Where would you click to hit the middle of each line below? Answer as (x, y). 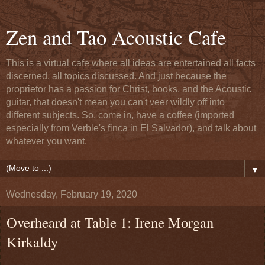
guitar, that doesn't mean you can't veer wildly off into (115, 102)
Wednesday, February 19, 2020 (72, 194)
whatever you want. (46, 141)
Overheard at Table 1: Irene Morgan (110, 222)
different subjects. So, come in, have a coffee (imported (120, 115)
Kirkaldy (32, 242)
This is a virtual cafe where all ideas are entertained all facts (131, 63)
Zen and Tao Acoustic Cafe (116, 37)
